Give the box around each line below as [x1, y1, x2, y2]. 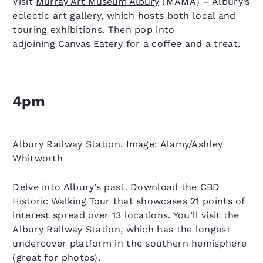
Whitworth [12, 153, 63, 164]
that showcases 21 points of [110, 195, 245, 207]
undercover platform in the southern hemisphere [12, 238, 247, 249]
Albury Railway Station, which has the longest [12, 224, 231, 235]
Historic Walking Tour [12, 195, 110, 207]
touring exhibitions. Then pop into [12, 24, 175, 35]
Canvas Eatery [58, 38, 123, 49]
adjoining [12, 38, 59, 49]
